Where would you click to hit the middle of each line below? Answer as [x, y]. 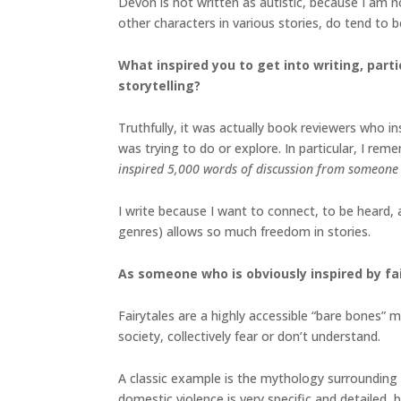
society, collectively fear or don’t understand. [251, 337]
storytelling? [159, 86]
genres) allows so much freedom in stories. [246, 232]
